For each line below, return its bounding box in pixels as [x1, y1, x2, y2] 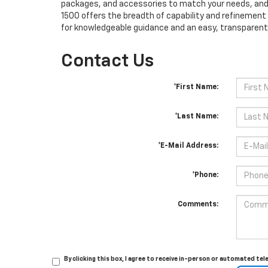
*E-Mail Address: [157, 142, 218, 150]
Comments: [177, 201, 218, 208]
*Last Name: [174, 113, 218, 120]
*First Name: [173, 84, 218, 91]
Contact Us [61, 53, 154, 71]
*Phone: [191, 172, 218, 179]
